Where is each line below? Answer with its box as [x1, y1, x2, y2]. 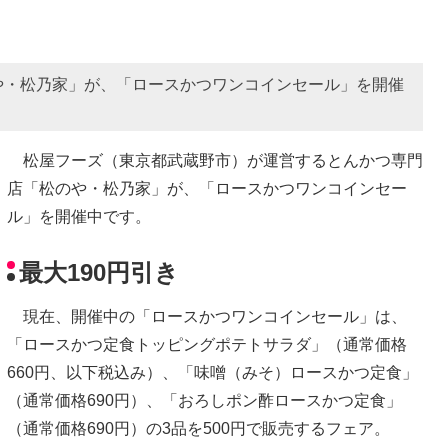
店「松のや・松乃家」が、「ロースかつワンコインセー [7, 179, 407, 197]
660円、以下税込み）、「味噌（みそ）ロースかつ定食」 [7, 364, 418, 382]
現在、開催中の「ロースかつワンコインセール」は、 [7, 308, 407, 326]
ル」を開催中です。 [7, 207, 151, 225]
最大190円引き [19, 259, 179, 287]
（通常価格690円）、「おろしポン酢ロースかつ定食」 [7, 392, 402, 410]
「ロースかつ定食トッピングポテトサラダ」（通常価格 [7, 336, 407, 354]
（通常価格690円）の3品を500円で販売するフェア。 [7, 420, 390, 438]
